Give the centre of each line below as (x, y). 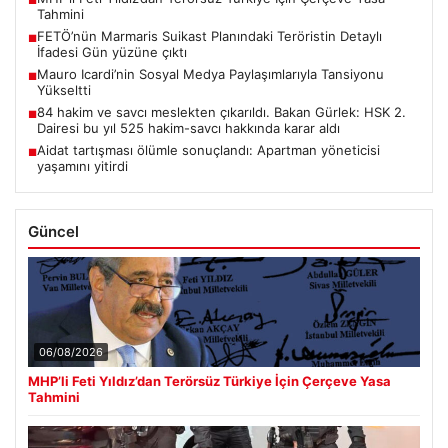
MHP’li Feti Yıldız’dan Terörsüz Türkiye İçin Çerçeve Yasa (209, 381)
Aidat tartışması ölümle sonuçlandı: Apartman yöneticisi (208, 150)
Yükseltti (64, 90)
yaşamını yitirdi (82, 166)
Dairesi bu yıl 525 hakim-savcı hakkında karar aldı (188, 128)
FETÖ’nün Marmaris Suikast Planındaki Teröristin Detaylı (209, 36)
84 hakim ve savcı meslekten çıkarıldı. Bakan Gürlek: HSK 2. (221, 112)
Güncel (53, 232)
